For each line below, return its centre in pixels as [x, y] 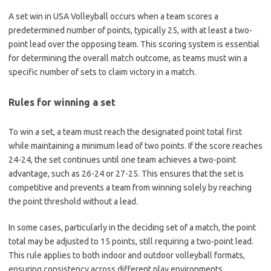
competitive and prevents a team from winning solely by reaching [130, 188]
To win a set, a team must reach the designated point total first [125, 132]
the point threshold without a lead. [73, 201]
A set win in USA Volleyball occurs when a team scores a [113, 16]
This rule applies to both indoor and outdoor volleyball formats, [127, 255]
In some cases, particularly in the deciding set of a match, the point [132, 227]
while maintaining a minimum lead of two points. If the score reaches [135, 146]
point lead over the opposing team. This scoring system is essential [134, 44]
